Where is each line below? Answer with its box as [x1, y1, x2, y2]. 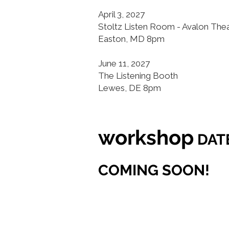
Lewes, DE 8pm [98, 83, 161, 93]
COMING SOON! [98, 162, 210, 179]
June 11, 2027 [98, 58, 150, 68]
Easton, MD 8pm [98, 34, 165, 44]
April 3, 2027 [98, 9, 145, 19]
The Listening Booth [98, 71, 178, 81]
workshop [98, 125, 194, 149]
